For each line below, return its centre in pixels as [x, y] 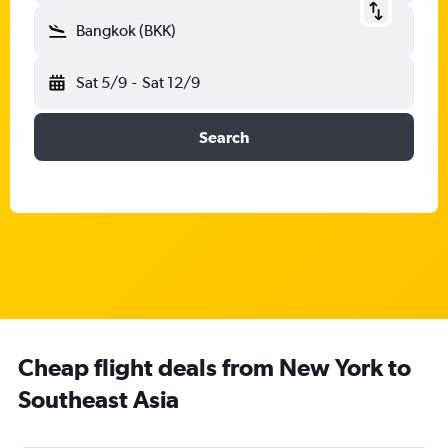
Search [224, 137]
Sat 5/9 [101, 82]
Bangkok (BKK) [126, 30]
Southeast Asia [98, 399]
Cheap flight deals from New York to [214, 367]
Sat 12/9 [170, 82]
